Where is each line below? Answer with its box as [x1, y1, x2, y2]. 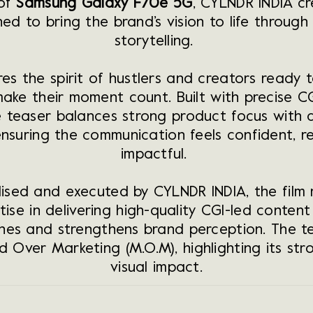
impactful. [120, 148, 187, 163]
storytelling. [115, 35, 194, 50]
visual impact [110, 261, 200, 276]
